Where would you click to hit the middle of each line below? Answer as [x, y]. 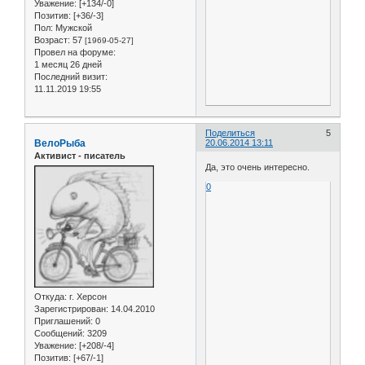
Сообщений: [59, 334]
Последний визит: [71, 77]
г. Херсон [87, 297]
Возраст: [52, 40]
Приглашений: [64, 321]
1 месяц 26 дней [68, 65]
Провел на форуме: [75, 53]
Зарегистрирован [70, 309]
